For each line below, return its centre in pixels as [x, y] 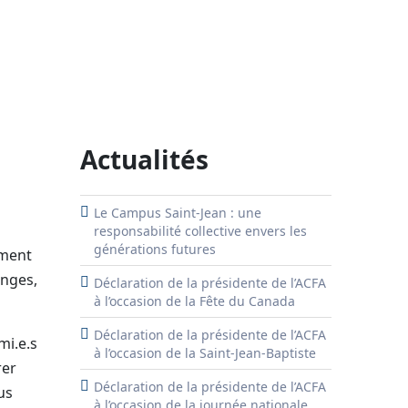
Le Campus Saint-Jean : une [178, 213]
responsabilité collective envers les [200, 231]
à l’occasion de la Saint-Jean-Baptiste [205, 353]
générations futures [155, 249]
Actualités [144, 159]
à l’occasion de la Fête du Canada [194, 301]
